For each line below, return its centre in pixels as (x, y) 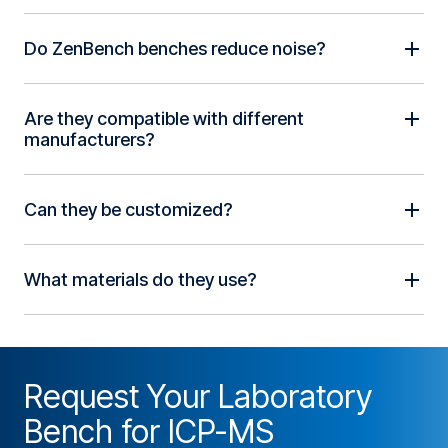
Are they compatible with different (164, 119)
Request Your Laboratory (198, 397)
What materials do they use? (140, 280)
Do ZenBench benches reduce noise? (174, 49)
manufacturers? (89, 140)
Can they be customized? (128, 210)
